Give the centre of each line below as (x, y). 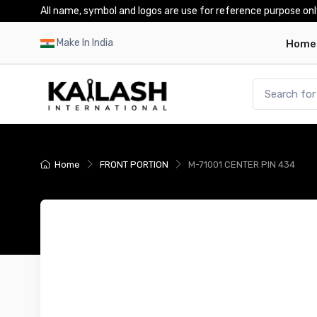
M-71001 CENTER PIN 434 (242, 165)
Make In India (85, 43)
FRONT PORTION (134, 165)
